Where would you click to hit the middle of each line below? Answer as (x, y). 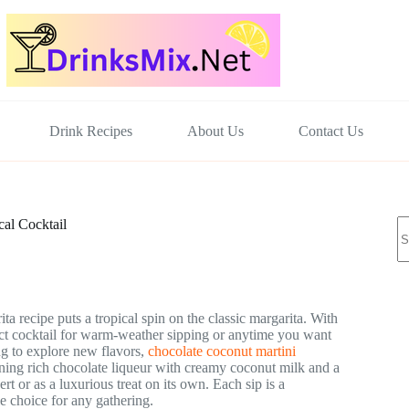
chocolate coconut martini (222, 351)
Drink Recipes (91, 131)
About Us (216, 131)
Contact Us (331, 131)
